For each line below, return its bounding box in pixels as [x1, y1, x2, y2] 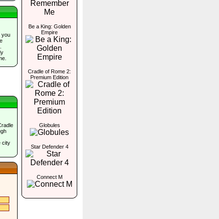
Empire [41, 29, 58, 35]
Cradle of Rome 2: [28, 68, 71, 74]
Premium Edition [30, 74, 68, 80]
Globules [39, 122, 60, 128]
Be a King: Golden [28, 23, 71, 29]
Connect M [36, 174, 63, 180]
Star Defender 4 [30, 144, 68, 150]
